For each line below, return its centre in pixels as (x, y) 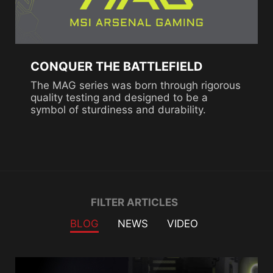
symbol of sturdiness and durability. (118, 110)
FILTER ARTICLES (134, 202)
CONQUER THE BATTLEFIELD (116, 66)
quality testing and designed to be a (119, 97)
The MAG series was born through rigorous (136, 85)
